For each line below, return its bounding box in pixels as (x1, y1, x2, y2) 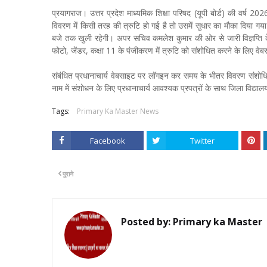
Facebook (89, 135, 125, 146)
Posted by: (121, 215, 170, 228)
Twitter (190, 135, 215, 146)
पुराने (63, 169, 73, 178)
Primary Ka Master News (77, 105, 159, 116)
